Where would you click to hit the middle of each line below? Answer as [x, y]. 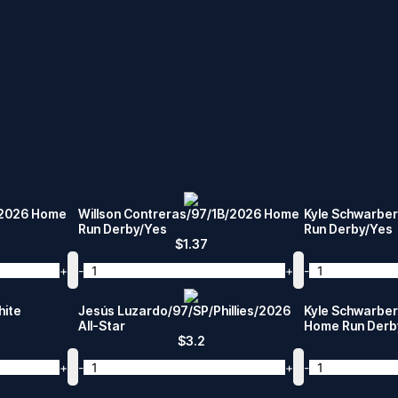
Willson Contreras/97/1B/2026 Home [189, 214]
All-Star [102, 326]
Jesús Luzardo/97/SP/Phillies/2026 [184, 310]
